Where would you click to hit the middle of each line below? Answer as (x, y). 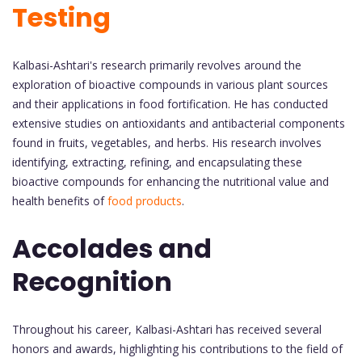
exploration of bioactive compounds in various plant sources (170, 84)
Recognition (92, 282)
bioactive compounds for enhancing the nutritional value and (170, 181)
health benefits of (60, 200)
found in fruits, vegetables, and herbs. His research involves (167, 142)
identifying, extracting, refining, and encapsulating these (157, 162)
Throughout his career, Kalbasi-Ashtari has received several (167, 329)
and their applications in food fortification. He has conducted (170, 103)
